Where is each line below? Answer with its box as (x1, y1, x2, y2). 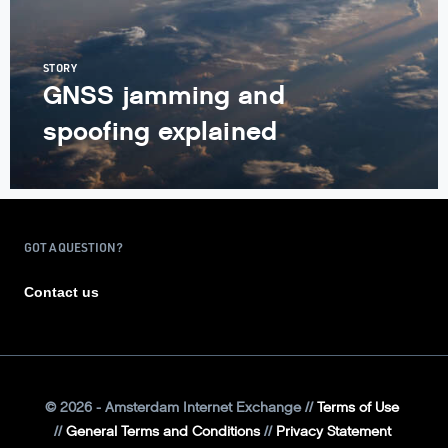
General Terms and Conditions (65, 421, 260, 441)
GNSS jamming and (43, 76, 285, 111)
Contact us (24, 283, 99, 300)
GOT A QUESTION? (24, 238, 123, 255)
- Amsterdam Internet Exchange (92, 397, 305, 417)
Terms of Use (317, 397, 399, 417)
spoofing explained (43, 112, 277, 147)
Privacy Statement (275, 421, 391, 441)
